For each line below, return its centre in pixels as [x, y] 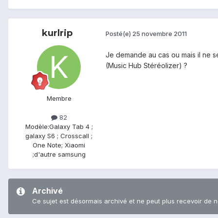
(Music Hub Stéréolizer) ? [146, 65]
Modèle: [37, 126]
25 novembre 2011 [160, 34]
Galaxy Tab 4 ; [71, 126]
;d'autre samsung [59, 154]
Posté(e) [119, 34]
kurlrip [57, 33]
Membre [59, 98]
